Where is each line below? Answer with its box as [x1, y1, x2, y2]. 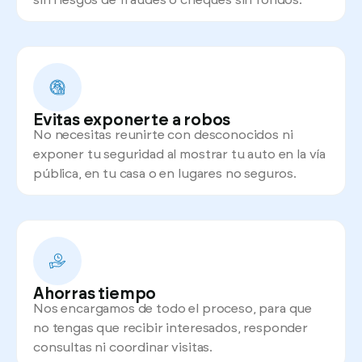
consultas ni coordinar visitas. [33, 340, 213, 354]
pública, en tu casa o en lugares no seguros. [33, 166, 297, 180]
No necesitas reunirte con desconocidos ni [33, 128, 293, 141]
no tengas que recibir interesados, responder [33, 321, 308, 335]
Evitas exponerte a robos [33, 112, 231, 128]
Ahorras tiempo [33, 286, 157, 302]
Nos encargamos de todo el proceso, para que [33, 301, 313, 315]
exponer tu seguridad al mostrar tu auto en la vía [33, 147, 326, 161]
